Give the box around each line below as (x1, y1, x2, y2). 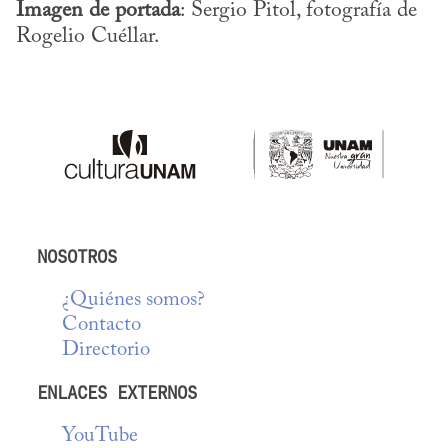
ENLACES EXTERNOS (37, 381, 198, 406)
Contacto (62, 314, 142, 336)
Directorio (62, 339, 151, 361)
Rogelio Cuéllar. (16, 26, 160, 49)
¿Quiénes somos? (62, 289, 206, 311)
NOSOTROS (37, 244, 118, 269)
